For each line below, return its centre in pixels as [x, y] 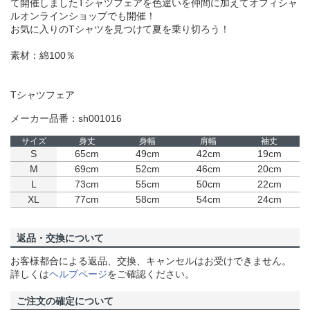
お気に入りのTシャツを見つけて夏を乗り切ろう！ [120, 29]
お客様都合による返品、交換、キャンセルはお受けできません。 [151, 261]
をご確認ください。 [151, 274]
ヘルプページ [78, 274]
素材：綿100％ [43, 56]
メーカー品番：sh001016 [66, 119]
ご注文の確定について [65, 301]
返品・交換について [60, 238]
